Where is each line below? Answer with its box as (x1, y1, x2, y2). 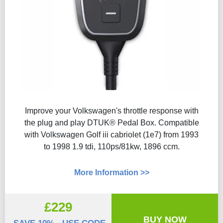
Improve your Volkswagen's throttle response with (24, 107, 199, 115)
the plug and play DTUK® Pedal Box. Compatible (24, 118, 199, 127)
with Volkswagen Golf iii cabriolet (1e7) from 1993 (24, 130, 199, 139)
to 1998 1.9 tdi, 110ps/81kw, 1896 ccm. (43, 142, 180, 151)
